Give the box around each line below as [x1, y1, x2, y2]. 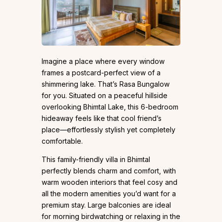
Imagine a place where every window [42, 56, 165, 65]
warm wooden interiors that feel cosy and [42, 177, 177, 186]
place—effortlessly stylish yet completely [42, 125, 175, 134]
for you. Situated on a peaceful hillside [42, 91, 167, 100]
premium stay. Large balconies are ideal [42, 200, 171, 209]
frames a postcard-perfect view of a [42, 68, 161, 77]
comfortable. [42, 136, 83, 145]
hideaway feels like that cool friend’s [42, 113, 162, 122]
